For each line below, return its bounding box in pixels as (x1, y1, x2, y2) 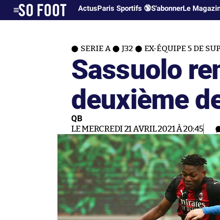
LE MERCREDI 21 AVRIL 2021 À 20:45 (71, 125, 204, 133)
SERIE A (81, 45, 110, 53)
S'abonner (151, 4, 183, 13)
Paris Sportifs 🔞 (97, 4, 152, 13)
